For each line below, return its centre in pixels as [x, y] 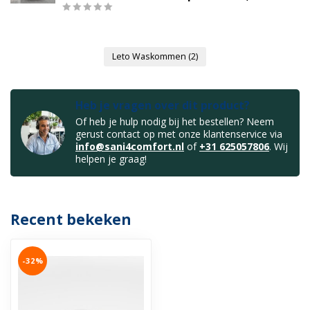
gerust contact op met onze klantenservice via [179, 134]
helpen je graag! [111, 159]
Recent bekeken [71, 220]
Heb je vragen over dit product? [163, 106]
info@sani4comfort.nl [130, 147]
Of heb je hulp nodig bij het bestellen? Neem [175, 122]
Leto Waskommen [150, 57]
